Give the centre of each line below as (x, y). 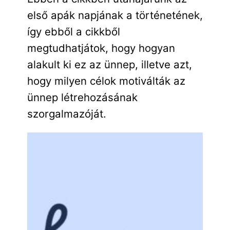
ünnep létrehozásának (82, 97)
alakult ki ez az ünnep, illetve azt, (109, 64)
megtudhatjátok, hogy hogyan (101, 48)
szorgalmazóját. (66, 113)
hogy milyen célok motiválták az (106, 81)
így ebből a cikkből (73, 31)
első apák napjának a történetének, (115, 15)
